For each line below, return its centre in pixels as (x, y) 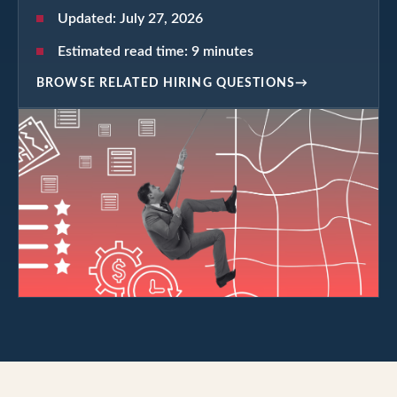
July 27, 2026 (161, 18)
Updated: (89, 18)
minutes (226, 51)
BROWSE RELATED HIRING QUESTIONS (166, 83)
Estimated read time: (125, 51)
